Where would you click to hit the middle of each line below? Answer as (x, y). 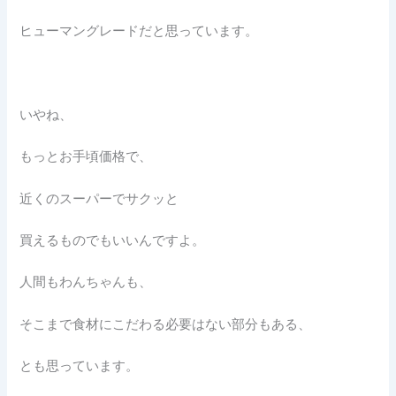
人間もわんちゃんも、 (86, 282)
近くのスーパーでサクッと (99, 198)
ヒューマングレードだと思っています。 (139, 31)
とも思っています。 (80, 366)
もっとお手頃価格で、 (86, 157)
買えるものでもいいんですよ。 (113, 240)
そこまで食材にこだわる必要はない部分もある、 (166, 324)
